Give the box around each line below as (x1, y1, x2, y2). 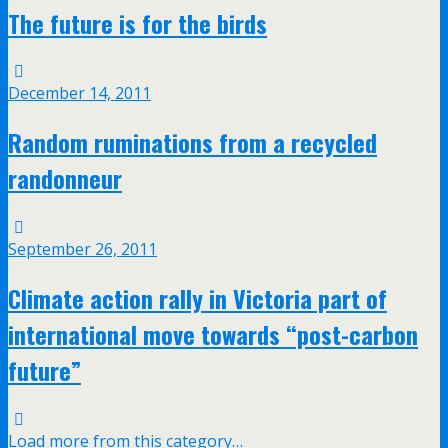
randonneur (8, 160, 122, 197)
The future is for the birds (8, 4, 267, 41)
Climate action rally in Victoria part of (8, 280, 387, 317)
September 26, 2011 (8, 238, 157, 261)
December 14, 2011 (8, 82, 151, 105)
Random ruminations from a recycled (8, 124, 377, 161)
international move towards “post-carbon (8, 316, 418, 353)
